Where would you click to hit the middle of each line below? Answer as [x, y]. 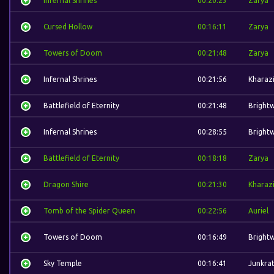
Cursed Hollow [68, 27]
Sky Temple [63, 263]
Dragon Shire [66, 184]
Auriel [258, 211]
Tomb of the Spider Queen [89, 211]
